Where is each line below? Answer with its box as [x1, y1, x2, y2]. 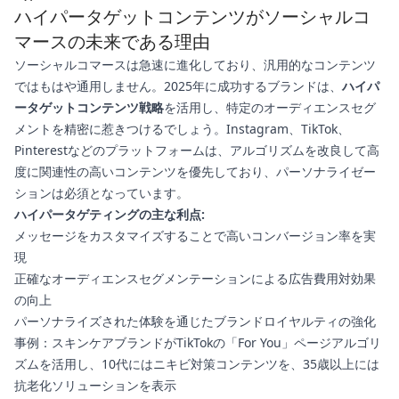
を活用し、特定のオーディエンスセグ [164, 99, 376, 117]
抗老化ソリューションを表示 [14, 377, 176, 395]
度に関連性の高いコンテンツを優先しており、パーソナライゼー [14, 163, 376, 181]
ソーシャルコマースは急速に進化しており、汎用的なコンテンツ [14, 56, 376, 74]
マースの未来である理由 [14, 29, 210, 54]
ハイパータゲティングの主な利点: [14, 206, 205, 224]
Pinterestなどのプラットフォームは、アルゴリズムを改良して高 [14, 142, 379, 159]
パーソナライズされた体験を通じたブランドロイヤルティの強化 [14, 313, 376, 330]
